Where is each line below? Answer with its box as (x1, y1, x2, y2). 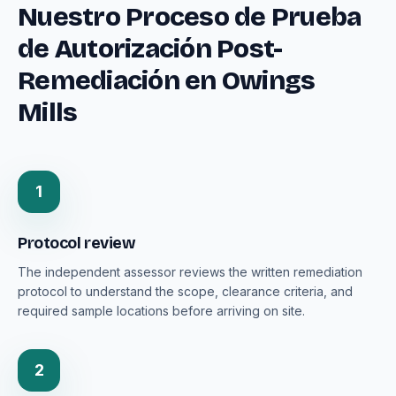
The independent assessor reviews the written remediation (18, 264, 362, 280)
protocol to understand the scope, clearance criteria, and (18, 284, 353, 300)
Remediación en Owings (18, 65, 316, 97)
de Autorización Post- (18, 33, 283, 65)
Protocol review (18, 233, 135, 254)
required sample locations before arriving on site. (18, 303, 305, 319)
